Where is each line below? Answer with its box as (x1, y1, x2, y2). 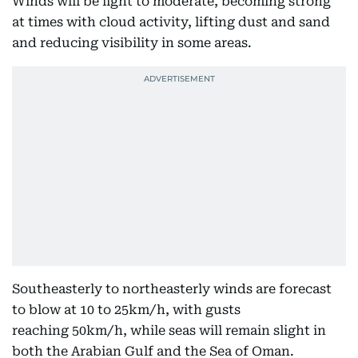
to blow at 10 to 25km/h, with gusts (12, 302, 241, 317)
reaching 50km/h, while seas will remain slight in (12, 323, 326, 338)
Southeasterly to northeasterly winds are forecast (12, 281, 332, 296)
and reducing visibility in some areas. (12, 35, 252, 50)
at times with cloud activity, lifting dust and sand (12, 14, 330, 30)
